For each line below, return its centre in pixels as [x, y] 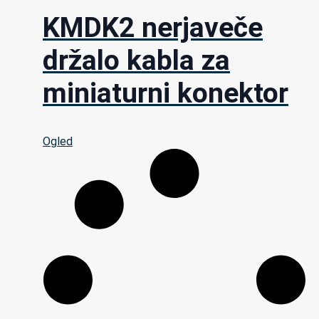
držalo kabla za [136, 61]
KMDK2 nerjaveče [153, 28]
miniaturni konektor [166, 94]
